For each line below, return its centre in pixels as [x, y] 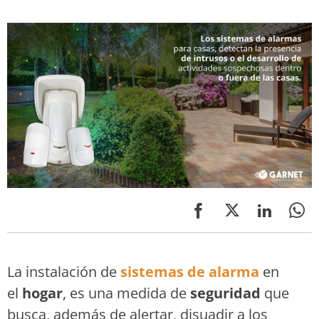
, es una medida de [126, 293]
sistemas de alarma [190, 272]
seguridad [225, 293]
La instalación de [64, 272]
